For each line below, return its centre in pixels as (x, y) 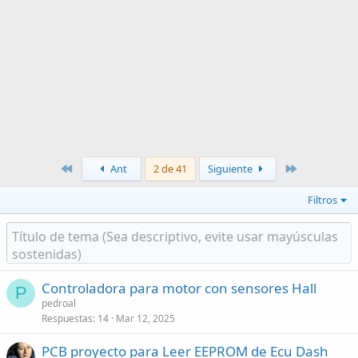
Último (314, 168)
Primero (91, 168)
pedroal (59, 303)
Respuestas (67, 318)
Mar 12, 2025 (145, 318)
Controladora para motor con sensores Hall (179, 288)
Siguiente (231, 169)
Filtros (323, 200)
